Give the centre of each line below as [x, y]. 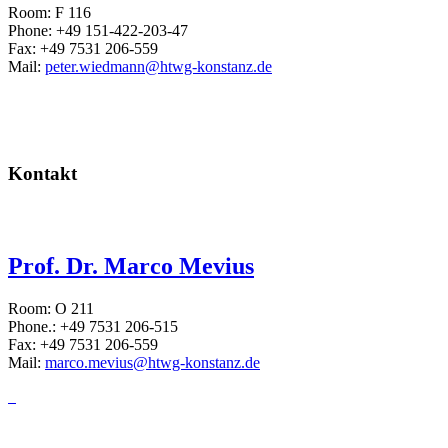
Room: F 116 [49, 12]
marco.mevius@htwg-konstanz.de [152, 363]
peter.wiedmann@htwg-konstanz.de [158, 66]
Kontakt [42, 173]
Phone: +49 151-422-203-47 [98, 30]
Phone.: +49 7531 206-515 [93, 327]
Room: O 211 [51, 309]
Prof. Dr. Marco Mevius [131, 266]
